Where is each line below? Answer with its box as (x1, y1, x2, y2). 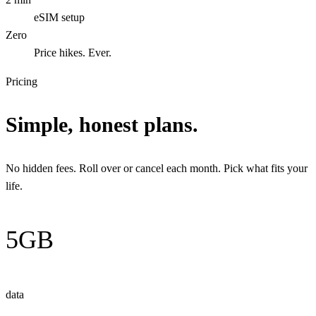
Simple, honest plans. (6, 113, 198, 138)
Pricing (6, 75, 37, 88)
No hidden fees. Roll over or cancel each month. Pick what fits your (6, 162, 308, 175)
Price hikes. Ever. (34, 47, 111, 59)
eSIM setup (34, 11, 85, 24)
